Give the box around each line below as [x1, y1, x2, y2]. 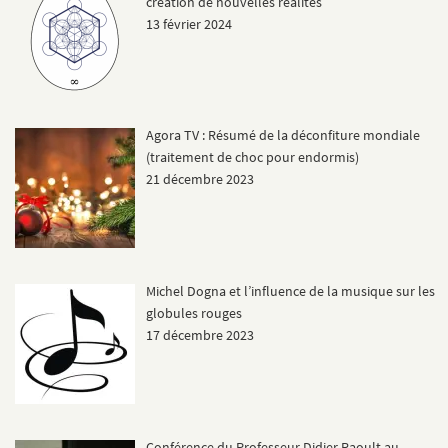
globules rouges [145, 303, 242, 322]
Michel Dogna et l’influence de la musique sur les [145, 281, 435, 300]
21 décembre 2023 [145, 170, 254, 189]
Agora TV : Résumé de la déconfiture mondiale [145, 126, 420, 145]
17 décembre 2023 [145, 325, 254, 344]
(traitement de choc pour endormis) [145, 148, 359, 167]
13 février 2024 [145, 14, 232, 33]
